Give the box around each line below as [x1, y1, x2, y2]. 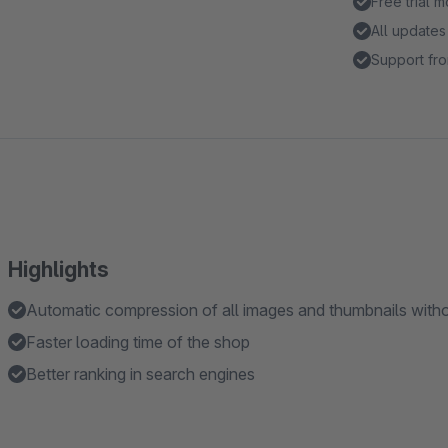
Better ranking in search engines [26, 364, 255, 384]
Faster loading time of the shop [26, 332, 250, 352]
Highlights [8, 257, 109, 282]
